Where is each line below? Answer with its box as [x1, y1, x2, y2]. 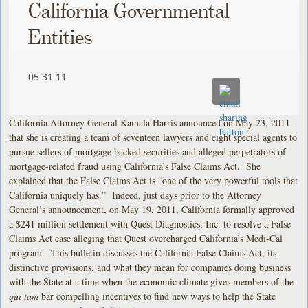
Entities [28, 27, 93, 49]
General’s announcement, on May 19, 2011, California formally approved [9, 202, 295, 216]
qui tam [9, 289, 39, 302]
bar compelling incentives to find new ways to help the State [38, 289, 276, 302]
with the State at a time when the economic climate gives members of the [9, 274, 294, 288]
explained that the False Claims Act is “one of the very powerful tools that [9, 173, 298, 187]
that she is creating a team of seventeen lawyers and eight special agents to [9, 130, 298, 144]
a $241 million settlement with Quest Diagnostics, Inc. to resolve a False [9, 217, 291, 230]
